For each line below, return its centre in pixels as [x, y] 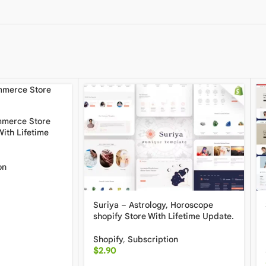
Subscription [153, 240]
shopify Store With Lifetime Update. [164, 216]
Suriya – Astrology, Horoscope [153, 205]
